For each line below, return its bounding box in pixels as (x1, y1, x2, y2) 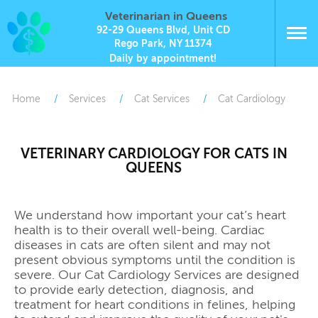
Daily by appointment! (109, 53, 216, 65)
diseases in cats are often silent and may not (14, 237, 270, 253)
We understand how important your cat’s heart (14, 207, 286, 224)
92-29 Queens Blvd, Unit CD (96, 24, 230, 36)
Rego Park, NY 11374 (114, 38, 212, 50)
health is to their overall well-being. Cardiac (14, 222, 265, 238)
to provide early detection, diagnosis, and (14, 282, 254, 298)
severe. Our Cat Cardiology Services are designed (14, 267, 300, 283)
